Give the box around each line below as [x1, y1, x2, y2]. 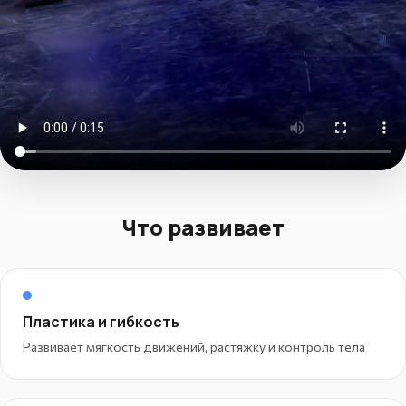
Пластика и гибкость [23, 311, 179, 332]
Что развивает [121, 211, 285, 242]
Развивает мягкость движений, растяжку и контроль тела [23, 338, 365, 354]
